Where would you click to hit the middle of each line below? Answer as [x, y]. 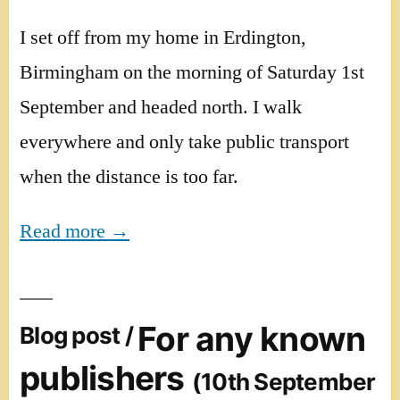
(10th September [283, 381]
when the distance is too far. [129, 176]
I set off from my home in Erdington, [163, 37]
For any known [252, 338]
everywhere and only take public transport [184, 142]
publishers [106, 378]
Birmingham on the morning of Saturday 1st [192, 72]
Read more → [75, 231]
